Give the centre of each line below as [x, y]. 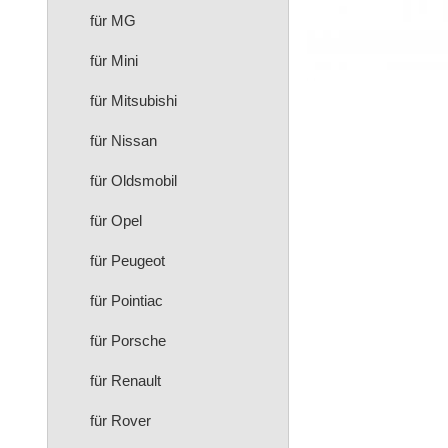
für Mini [114, 60]
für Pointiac [126, 300]
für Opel [116, 220]
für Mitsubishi [133, 100]
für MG [113, 20]
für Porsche [128, 340]
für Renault [125, 380]
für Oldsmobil [133, 180]
